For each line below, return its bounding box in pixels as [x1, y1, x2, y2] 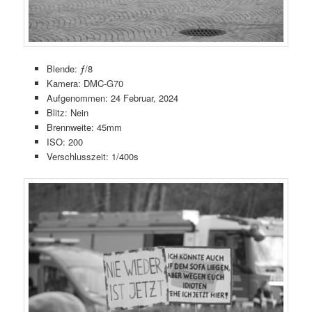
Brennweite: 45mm [46, 120, 122, 134]
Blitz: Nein [46, 106, 88, 120]
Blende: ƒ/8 [46, 62, 93, 76]
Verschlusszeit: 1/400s [46, 150, 139, 164]
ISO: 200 [46, 135, 83, 149]
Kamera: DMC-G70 [46, 77, 123, 91]
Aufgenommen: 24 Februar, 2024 [46, 91, 178, 105]
